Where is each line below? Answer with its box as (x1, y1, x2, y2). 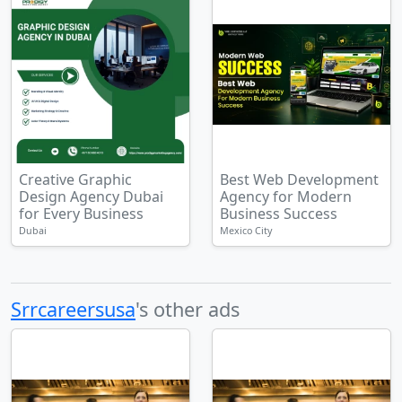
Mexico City (220, 224, 272, 237)
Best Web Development (220, 170, 379, 189)
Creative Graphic (19, 170, 132, 189)
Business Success (220, 204, 337, 223)
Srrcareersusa (11, 296, 135, 322)
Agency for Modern (220, 187, 352, 206)
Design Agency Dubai (19, 187, 163, 206)
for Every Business (19, 204, 144, 223)
